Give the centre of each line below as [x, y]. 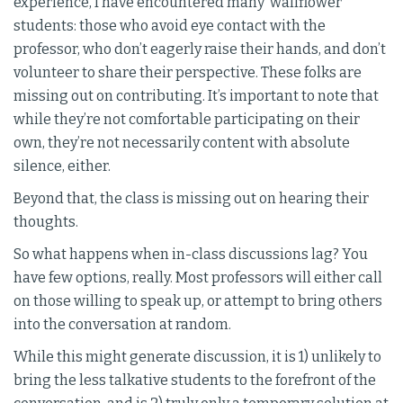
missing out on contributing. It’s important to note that [196, 96]
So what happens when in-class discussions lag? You [191, 254]
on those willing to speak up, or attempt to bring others [198, 301]
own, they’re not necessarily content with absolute [182, 143]
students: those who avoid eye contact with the [170, 26]
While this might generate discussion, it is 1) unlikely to [197, 357]
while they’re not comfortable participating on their [187, 119]
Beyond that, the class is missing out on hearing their [191, 198]
